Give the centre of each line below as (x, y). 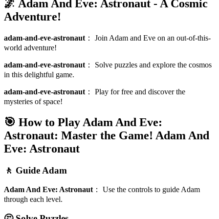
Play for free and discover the (140, 91)
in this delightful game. (39, 74)
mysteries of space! (33, 101)
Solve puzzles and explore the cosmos (153, 65)
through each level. (33, 199)
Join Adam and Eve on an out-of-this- (153, 38)
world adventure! (30, 47)
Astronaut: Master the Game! (78, 135)
